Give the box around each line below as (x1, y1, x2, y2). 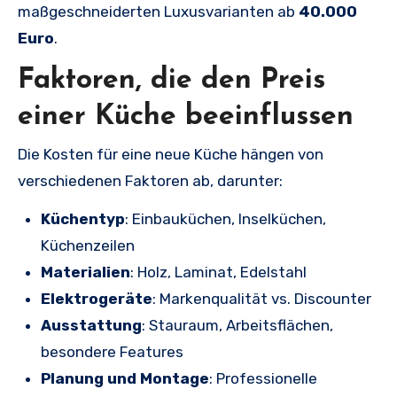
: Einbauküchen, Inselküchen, (125, 210, 326, 228)
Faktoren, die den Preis (18, 66, 325, 95)
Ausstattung (41, 316, 142, 334)
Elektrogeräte (41, 290, 152, 307)
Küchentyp (41, 210, 125, 228)
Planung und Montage (41, 370, 209, 387)
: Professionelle (209, 370, 317, 387)
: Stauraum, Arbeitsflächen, (142, 316, 333, 334)
